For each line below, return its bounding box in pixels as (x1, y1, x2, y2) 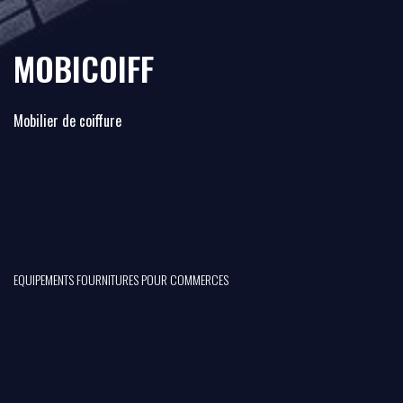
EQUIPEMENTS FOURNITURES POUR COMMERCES (13, 269, 228, 289)
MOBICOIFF (13, 44, 154, 93)
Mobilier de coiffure (13, 110, 121, 132)
